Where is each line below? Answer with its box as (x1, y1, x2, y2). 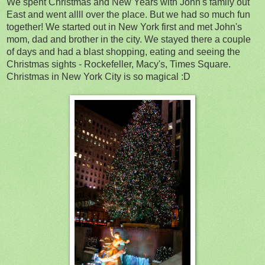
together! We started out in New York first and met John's (7, 21, 242, 32)
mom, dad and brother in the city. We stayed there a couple (7, 34, 251, 44)
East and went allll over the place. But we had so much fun (7, 9, 250, 20)
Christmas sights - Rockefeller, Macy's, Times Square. (7, 59, 231, 69)
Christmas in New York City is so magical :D (7, 71, 190, 82)
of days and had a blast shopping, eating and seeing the (7, 46, 240, 57)
